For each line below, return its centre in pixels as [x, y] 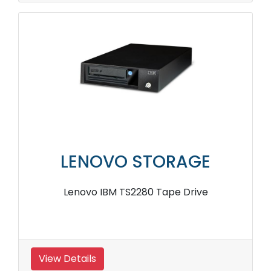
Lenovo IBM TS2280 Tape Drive [135, 192]
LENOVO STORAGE [135, 162]
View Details [67, 259]
